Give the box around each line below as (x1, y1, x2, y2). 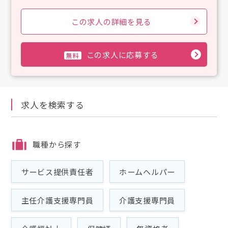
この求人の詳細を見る (71, 16, 152, 27)
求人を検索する (21, 98, 84, 111)
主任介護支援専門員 (21, 194, 94, 206)
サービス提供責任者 (21, 165, 94, 177)
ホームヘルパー (119, 165, 176, 177)
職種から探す (33, 138, 81, 150)
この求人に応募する (86, 48, 159, 60)
